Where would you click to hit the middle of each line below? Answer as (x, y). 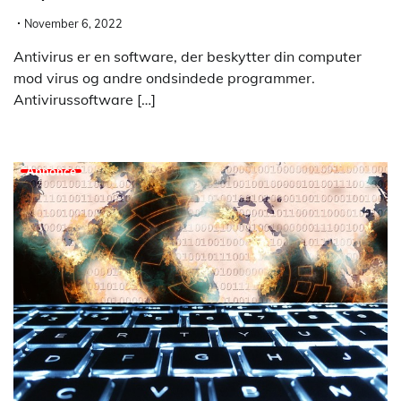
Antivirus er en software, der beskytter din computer (188, 56)
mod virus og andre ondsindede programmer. (164, 77)
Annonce (51, 171)
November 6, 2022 (73, 23)
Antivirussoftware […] (85, 99)
